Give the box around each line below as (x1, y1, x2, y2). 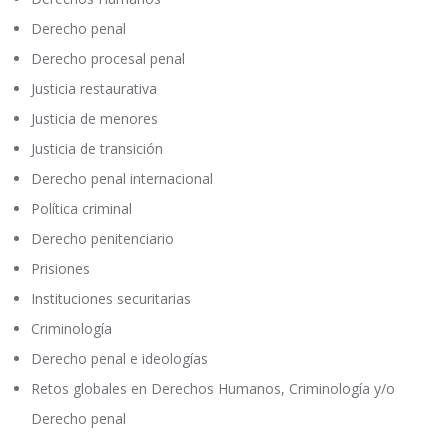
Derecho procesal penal (31, 49, 186, 69)
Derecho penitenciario (31, 229, 175, 249)
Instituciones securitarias (31, 289, 192, 309)
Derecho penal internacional (31, 169, 214, 189)
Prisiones (31, 259, 91, 279)
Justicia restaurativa (31, 79, 158, 99)
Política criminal (31, 199, 133, 219)
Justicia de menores (31, 109, 159, 129)
